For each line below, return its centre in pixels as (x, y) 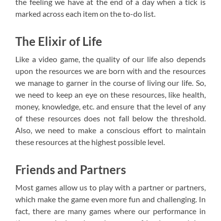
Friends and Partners (71, 170)
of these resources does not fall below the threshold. (110, 118)
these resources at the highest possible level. (90, 142)
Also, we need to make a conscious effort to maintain (110, 130)
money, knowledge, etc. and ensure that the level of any (110, 107)
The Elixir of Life (59, 41)
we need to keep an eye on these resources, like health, (110, 95)
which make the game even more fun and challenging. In (110, 199)
